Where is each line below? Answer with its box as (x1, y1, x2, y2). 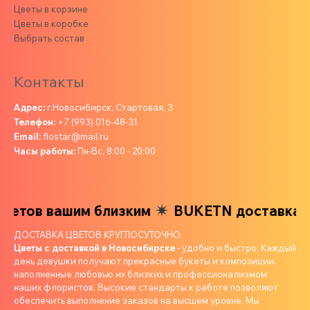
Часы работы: (14, 145, 75, 157)
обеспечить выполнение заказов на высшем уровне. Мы (14, 295, 259, 307)
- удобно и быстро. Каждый (175, 242, 296, 254)
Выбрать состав (14, 32, 84, 44)
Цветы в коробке (14, 17, 89, 29)
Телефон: (14, 116, 55, 128)
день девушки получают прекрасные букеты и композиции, (14, 255, 276, 267)
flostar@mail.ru (41, 131, 109, 143)
